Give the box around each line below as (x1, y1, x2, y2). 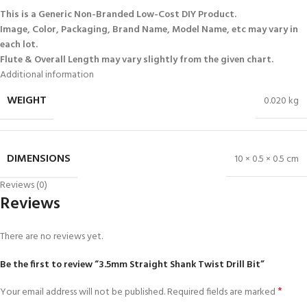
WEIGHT (7, 91, 47, 110)
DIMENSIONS (7, 149, 71, 168)
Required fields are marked (167, 284, 278, 300)
